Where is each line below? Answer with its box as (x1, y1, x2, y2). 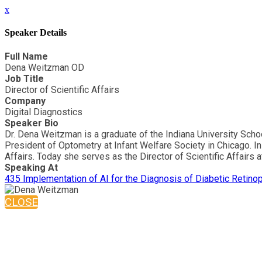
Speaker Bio (5, 117, 58, 129)
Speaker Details (5, 27, 67, 38)
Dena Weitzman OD (5, 61, 84, 73)
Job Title (5, 73, 44, 84)
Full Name (5, 50, 48, 62)
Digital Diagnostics (5, 106, 82, 118)
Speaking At (5, 161, 58, 173)
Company (5, 95, 46, 106)
